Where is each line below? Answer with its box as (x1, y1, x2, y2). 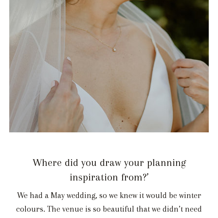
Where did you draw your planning (32, 157, 186, 169)
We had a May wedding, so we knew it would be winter (17, 191, 201, 200)
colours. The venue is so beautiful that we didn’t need (16, 204, 202, 214)
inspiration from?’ (69, 171, 149, 183)
